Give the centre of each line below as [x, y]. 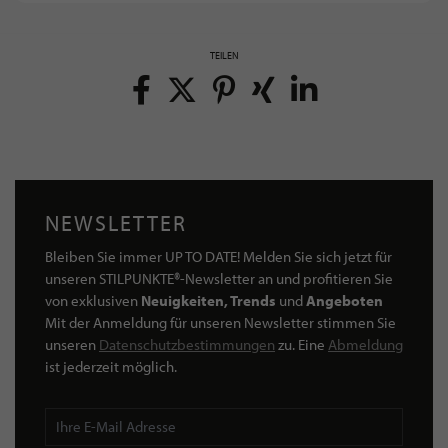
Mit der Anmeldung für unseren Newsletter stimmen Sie [220, 322]
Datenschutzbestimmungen [187, 344]
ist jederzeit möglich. [111, 366]
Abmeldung [365, 344]
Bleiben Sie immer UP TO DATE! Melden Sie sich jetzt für [218, 256]
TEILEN [224, 55]
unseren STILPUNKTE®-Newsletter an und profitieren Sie [219, 278]
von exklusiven [93, 300]
